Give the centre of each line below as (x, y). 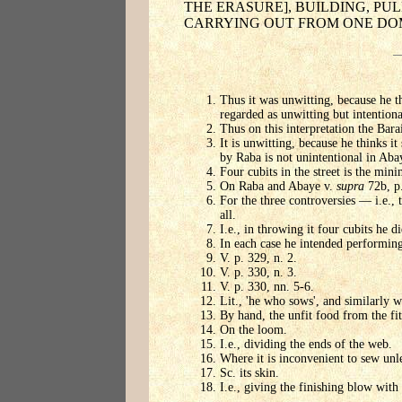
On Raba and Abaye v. (278, 187)
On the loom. (253, 330)
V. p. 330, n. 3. (258, 273)
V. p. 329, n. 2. (258, 258)
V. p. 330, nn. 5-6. (267, 287)
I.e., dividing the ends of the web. (306, 345)
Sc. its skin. (249, 373)
